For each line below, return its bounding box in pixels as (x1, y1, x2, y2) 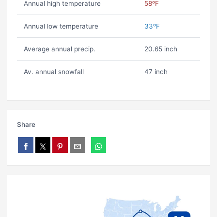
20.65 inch (144, 45, 177, 53)
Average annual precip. (23, 45, 95, 53)
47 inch (144, 68, 168, 76)
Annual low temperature (23, 22, 98, 31)
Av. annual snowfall (23, 68, 84, 76)
